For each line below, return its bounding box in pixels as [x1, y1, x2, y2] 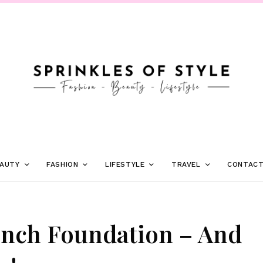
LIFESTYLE [104, 160, 145, 168]
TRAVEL [171, 160, 201, 168]
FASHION [46, 160, 79, 168]
